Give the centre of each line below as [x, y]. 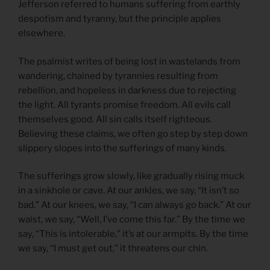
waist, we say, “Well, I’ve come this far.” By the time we [132, 220]
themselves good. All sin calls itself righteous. [115, 119]
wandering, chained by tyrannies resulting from [118, 76]
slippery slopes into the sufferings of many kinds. [122, 148]
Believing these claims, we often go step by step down [133, 133]
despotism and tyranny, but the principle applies [120, 19]
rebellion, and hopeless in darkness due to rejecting [127, 90]
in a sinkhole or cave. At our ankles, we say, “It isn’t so [129, 191]
